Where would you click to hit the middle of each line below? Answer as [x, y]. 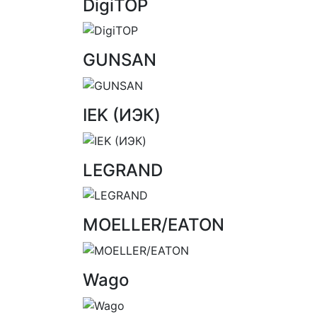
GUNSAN [120, 60]
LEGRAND [123, 170]
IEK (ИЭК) [122, 115]
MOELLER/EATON [154, 225]
